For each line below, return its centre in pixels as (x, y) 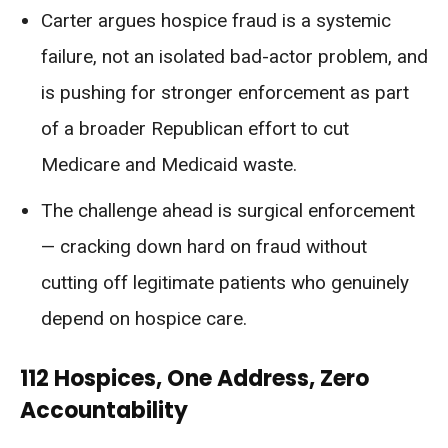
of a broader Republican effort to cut (195, 128)
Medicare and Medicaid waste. (169, 164)
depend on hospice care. (144, 318)
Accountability (104, 410)
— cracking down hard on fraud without (204, 246)
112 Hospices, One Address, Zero (194, 378)
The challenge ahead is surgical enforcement (228, 210)
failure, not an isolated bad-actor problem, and (234, 56)
